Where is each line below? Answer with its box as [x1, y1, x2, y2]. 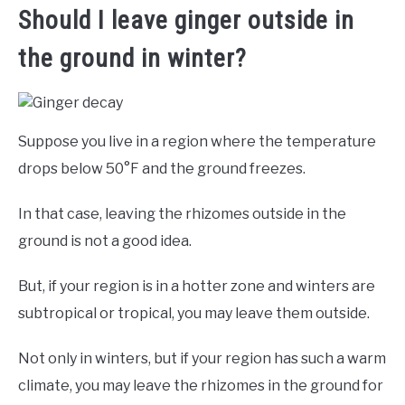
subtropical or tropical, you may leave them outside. [18, 304, 370, 322]
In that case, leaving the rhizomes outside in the [18, 204, 346, 222]
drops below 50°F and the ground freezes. [18, 159, 306, 177]
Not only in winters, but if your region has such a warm [18, 349, 386, 367]
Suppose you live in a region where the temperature [18, 132, 376, 150]
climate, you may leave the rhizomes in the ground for [18, 376, 383, 394]
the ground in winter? [18, 42, 247, 73]
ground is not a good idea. [18, 231, 194, 250]
